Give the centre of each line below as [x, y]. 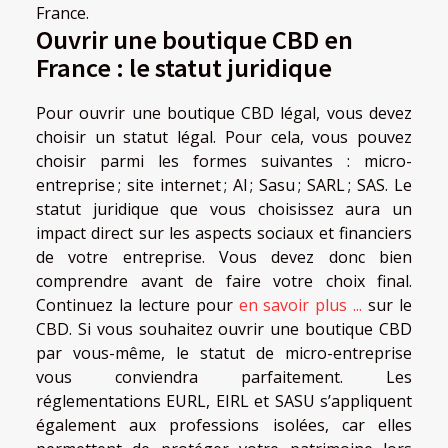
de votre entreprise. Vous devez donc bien [224, 256]
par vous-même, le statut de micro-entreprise [224, 352]
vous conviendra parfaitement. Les [224, 376]
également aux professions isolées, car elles [224, 424]
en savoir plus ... [300, 304]
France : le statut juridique [184, 66]
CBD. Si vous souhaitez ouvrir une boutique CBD [224, 328]
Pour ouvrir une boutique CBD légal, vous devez [224, 112]
